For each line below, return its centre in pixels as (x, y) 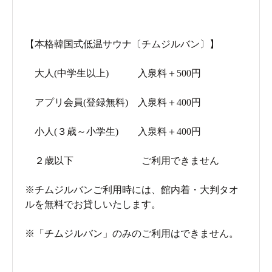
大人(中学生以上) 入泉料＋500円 (113, 73)
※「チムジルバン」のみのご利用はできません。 (132, 233)
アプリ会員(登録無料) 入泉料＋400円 (113, 102)
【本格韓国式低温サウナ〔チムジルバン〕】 (122, 44)
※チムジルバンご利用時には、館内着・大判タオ (132, 189)
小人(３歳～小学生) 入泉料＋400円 (113, 131)
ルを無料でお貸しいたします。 (93, 204)
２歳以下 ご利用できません (122, 160)
